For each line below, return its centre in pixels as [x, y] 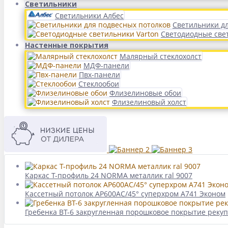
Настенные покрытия [67, 45]
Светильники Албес [89, 16]
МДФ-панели [106, 65]
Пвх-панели [99, 75]
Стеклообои [99, 84]
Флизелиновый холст [149, 102]
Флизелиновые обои [145, 93]
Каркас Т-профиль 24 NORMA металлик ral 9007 [109, 175]
